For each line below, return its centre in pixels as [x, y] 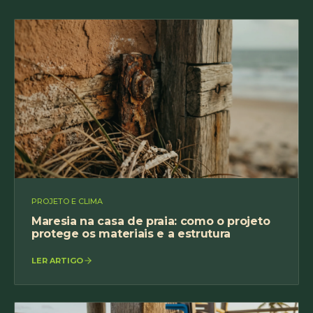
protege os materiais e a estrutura [131, 233]
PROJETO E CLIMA [67, 201]
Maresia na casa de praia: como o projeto [151, 221]
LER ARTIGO [57, 260]
